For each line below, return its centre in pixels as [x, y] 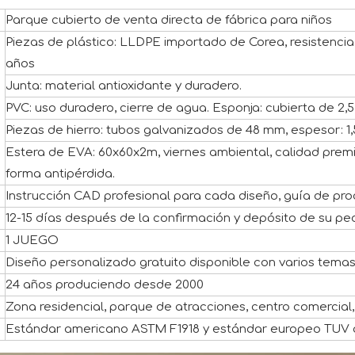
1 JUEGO [32, 241]
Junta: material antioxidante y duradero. [124, 86]
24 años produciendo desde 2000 [105, 285]
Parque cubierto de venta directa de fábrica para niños [169, 21]
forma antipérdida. [60, 174]
